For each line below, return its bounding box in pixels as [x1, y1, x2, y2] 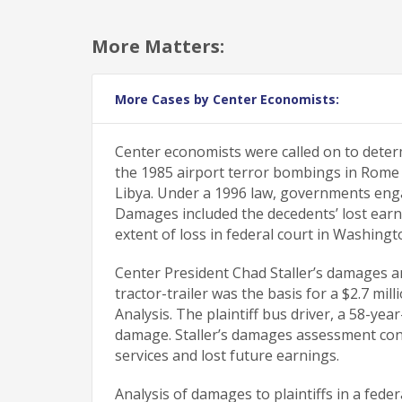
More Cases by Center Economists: [115, 90, 339, 108]
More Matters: [92, 33, 224, 58]
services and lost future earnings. [115, 345, 339, 365]
